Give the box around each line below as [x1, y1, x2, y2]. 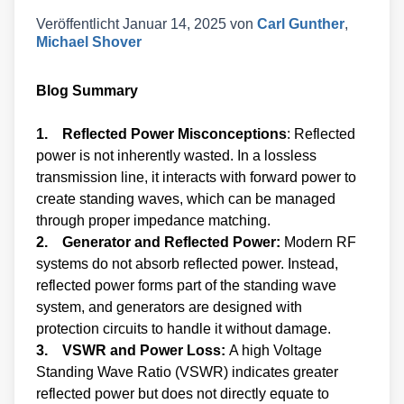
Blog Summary [36, 82, 138, 98]
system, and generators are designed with [36, 298, 302, 315]
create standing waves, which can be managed [36, 190, 335, 207]
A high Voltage [229, 342, 322, 358]
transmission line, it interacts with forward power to [36, 169, 356, 185]
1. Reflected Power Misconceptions [36, 125, 287, 142]
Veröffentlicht [36, 15, 119, 32]
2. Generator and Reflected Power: [36, 234, 280, 250]
